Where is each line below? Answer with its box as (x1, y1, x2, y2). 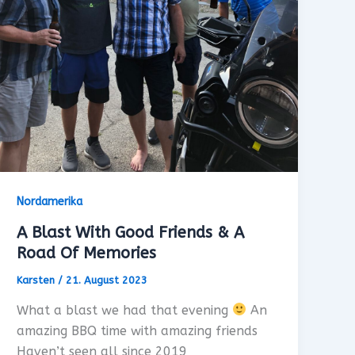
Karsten (17, 274, 59, 287)
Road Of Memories (17, 244, 157, 263)
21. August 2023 (66, 274, 148, 287)
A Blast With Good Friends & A (17, 223, 245, 242)
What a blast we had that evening (17, 302, 233, 318)
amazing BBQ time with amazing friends (17, 323, 258, 338)
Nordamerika (17, 195, 83, 209)
